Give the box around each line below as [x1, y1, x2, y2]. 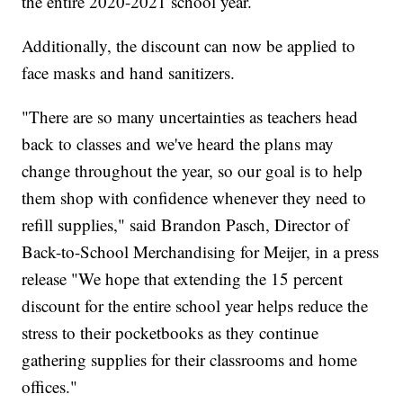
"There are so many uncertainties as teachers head [22, 105, 359, 129]
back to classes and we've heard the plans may [22, 132, 335, 156]
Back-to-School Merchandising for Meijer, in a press [22, 240, 380, 264]
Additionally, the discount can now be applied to [22, 34, 356, 58]
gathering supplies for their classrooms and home [22, 348, 358, 372]
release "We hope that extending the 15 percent [22, 267, 344, 291]
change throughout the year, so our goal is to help [22, 159, 363, 183]
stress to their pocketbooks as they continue [22, 321, 319, 345]
